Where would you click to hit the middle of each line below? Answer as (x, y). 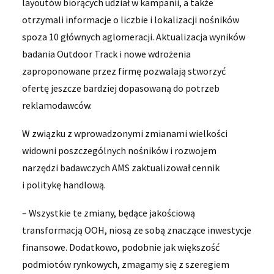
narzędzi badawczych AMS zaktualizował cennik (121, 168)
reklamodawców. (57, 105)
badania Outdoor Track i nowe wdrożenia (106, 54)
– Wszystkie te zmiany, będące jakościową (109, 213)
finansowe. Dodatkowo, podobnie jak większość (121, 247)
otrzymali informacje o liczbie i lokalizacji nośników (131, 20)
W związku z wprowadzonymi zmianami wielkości (125, 133)
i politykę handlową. (64, 185)
